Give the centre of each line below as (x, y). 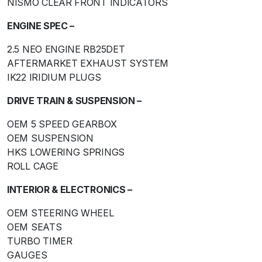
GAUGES (27, 255)
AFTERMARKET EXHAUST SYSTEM (88, 63)
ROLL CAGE (33, 166)
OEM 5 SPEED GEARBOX (62, 124)
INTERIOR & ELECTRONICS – (70, 189)
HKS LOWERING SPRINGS (66, 152)
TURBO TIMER (40, 241)
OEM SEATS (35, 227)
